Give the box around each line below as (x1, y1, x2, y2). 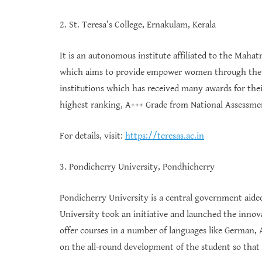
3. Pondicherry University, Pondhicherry (60, 161, 215, 173)
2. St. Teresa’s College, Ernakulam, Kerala (60, 19, 216, 31)
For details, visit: (60, 130, 125, 142)
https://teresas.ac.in (125, 130, 204, 142)
